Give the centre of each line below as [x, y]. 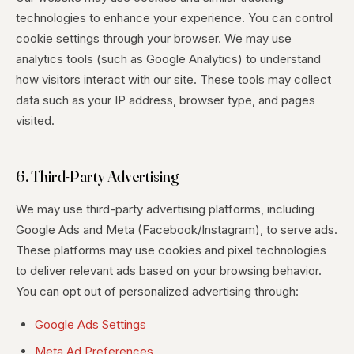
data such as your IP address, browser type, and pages [166, 100]
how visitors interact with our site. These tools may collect [173, 79]
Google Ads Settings [90, 324]
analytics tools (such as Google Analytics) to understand [168, 59]
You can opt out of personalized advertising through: [157, 291]
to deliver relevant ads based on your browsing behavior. [169, 271]
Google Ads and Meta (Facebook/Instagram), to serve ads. [177, 230]
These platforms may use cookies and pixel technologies [171, 250]
